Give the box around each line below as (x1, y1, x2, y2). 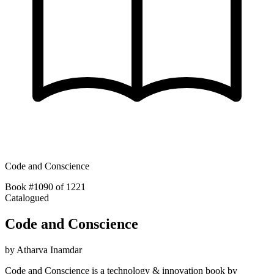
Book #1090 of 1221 (5, 182, 86, 192)
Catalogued (5, 193, 49, 203)
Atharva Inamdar (17, 244, 82, 255)
